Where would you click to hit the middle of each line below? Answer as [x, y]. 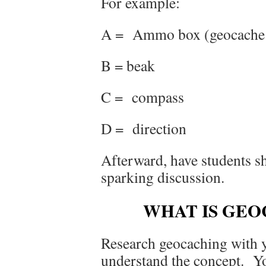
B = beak [128, 65]
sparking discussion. [163, 177]
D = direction [144, 128]
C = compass [142, 96]
